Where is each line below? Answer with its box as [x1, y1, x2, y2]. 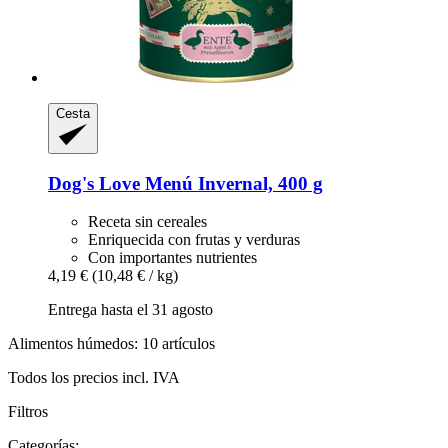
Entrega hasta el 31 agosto [48, 301, 213, 319]
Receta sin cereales [88, 213, 207, 231]
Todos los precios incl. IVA [8, 369, 180, 387]
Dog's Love [48, 172, 140, 194]
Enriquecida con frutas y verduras [88, 231, 300, 249]
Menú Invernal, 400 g [140, 172, 323, 194]
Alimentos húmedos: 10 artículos [8, 335, 215, 353]
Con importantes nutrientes [88, 249, 257, 267]
